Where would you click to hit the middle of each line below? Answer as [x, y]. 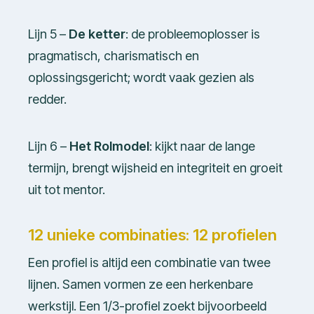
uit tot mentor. [67, 190]
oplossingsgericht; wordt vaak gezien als [141, 78]
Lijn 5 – [48, 34]
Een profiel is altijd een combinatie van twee [149, 263]
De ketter [97, 34]
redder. [47, 100]
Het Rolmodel [109, 146]
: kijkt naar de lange [202, 146]
